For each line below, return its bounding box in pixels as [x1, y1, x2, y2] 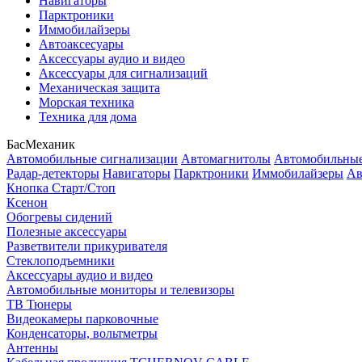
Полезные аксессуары [6, 225, 127, 239]
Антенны [6, 341, 58, 356]
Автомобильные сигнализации [6, 152, 178, 166]
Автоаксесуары [39, 37, 124, 52]
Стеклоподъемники [6, 254, 115, 268]
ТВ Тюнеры [6, 297, 72, 312]
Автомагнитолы [181, 152, 271, 166]
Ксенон [6, 196, 48, 210]
